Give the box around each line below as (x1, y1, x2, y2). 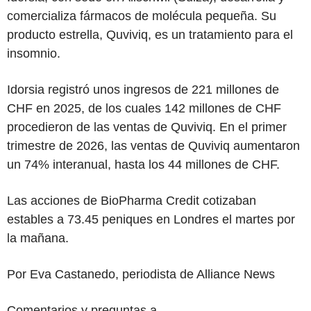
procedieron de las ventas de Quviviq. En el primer (7, 120, 287, 134)
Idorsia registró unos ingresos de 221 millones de (7, 83, 279, 96)
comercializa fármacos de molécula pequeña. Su (7, 9, 276, 23)
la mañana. (7, 231, 69, 245)
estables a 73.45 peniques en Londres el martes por (7, 212, 295, 226)
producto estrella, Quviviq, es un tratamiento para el (7, 28, 293, 42)
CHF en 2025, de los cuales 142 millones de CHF (7, 101, 281, 115)
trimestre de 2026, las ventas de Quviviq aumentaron (7, 139, 300, 153)
